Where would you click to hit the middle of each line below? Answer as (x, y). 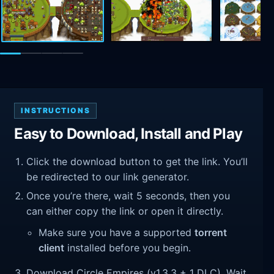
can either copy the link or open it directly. (125, 211)
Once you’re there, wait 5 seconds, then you (128, 195)
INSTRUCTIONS (56, 110)
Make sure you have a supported (117, 233)
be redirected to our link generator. (108, 177)
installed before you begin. (128, 248)
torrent (211, 233)
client (52, 248)
